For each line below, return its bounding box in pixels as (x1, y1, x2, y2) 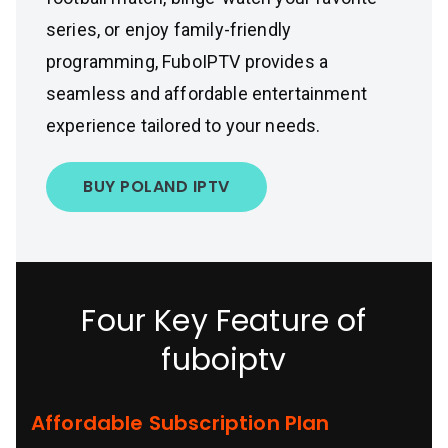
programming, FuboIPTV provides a (46, 51, 329, 72)
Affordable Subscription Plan (31, 409, 330, 437)
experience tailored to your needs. (46, 115, 321, 136)
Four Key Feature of (81, 300, 367, 342)
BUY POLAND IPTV (83, 175, 230, 198)
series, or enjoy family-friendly (46, 19, 292, 40)
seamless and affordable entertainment (46, 83, 367, 104)
